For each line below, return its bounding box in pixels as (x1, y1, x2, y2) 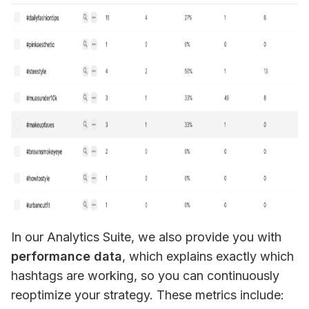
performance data (11, 249, 122, 263)
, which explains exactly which (122, 249, 294, 263)
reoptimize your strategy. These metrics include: (11, 288, 284, 302)
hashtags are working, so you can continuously (11, 268, 279, 283)
